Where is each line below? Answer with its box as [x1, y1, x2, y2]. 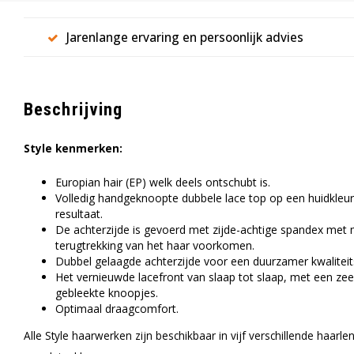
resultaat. [55, 206, 103, 221]
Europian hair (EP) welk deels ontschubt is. [55, 175, 270, 190]
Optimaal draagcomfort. [55, 301, 179, 316]
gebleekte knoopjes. [55, 285, 158, 300]
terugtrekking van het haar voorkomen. [55, 238, 254, 253]
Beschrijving [24, 99, 123, 119]
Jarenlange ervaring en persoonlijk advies [66, 28, 303, 45]
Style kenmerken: [24, 141, 122, 156]
